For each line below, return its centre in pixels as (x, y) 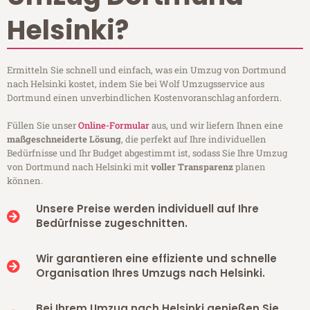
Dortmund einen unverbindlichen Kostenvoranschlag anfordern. (144, 98)
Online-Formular (114, 126)
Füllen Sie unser (43, 126)
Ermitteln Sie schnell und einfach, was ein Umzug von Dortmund (147, 70)
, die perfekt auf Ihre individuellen (194, 139)
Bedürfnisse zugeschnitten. (111, 224)
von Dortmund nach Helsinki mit (79, 167)
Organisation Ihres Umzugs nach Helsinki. (150, 273)
